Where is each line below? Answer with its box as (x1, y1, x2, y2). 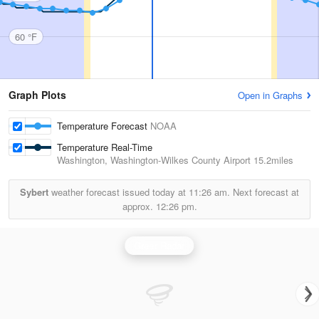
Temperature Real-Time (57, 140, 153, 154)
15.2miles (251, 153, 293, 167)
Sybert (20, 185, 48, 199)
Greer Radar (134, 239, 185, 252)
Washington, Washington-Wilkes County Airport (57, 153, 251, 167)
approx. (122, 199, 156, 213)
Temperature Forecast (57, 119, 150, 132)
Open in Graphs (238, 88, 303, 102)
